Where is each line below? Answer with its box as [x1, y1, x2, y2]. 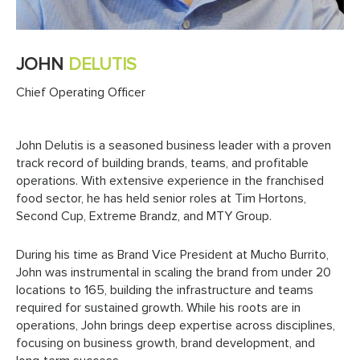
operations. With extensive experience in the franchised [16, 174, 324, 188]
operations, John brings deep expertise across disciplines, [16, 318, 335, 332]
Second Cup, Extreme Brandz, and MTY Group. [16, 210, 272, 223]
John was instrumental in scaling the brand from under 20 [16, 265, 331, 279]
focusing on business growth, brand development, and [16, 336, 315, 350]
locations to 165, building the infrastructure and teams [16, 283, 313, 297]
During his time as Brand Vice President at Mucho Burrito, [16, 247, 329, 261]
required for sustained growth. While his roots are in [16, 301, 301, 314]
